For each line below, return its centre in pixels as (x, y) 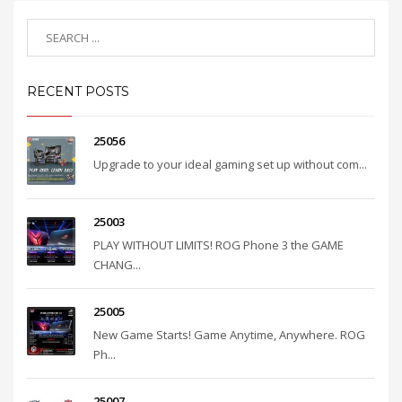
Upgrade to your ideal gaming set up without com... (230, 165)
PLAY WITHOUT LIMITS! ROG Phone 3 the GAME (218, 245)
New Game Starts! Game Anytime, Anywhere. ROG (229, 335)
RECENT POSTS (78, 92)
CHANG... (117, 265)
